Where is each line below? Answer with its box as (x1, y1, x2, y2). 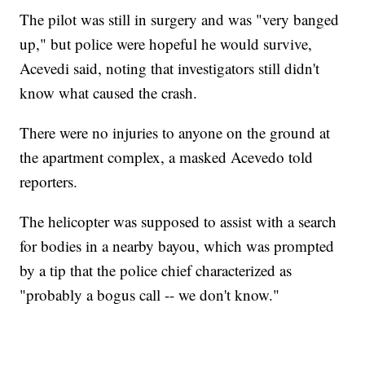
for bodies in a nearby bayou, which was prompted (20, 235, 335, 257)
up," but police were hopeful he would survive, (20, 33, 313, 55)
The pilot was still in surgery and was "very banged (20, 9, 340, 30)
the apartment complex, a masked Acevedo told (20, 147, 314, 168)
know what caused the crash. (20, 82, 198, 103)
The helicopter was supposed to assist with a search (20, 211, 337, 232)
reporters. (20, 171, 78, 192)
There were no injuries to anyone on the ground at (20, 122, 331, 143)
